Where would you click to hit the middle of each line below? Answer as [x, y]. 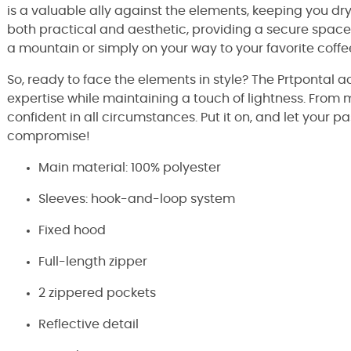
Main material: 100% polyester [130, 168]
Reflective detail [89, 324]
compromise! [49, 136]
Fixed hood [72, 230]
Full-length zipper [93, 262]
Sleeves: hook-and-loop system [137, 199]
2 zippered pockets [97, 293]
